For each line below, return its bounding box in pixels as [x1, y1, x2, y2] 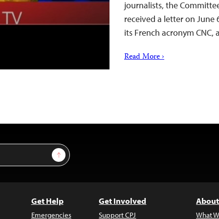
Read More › [124, 51, 164, 64]
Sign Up [58, 148, 82, 157]
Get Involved [99, 196, 147, 206]
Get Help [31, 196, 64, 206]
